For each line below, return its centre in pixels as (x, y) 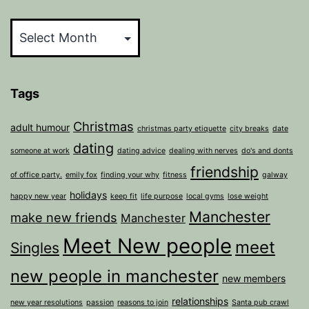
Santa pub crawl (260, 302)
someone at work (40, 150)
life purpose (162, 196)
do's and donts (267, 150)
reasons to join (143, 302)
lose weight (248, 196)
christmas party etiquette (182, 128)
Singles (35, 248)
